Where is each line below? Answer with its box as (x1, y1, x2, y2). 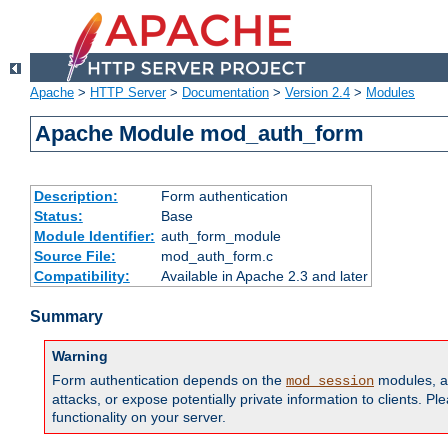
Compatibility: (33, 268, 130, 285)
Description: (33, 188, 118, 205)
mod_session (286, 373, 374, 390)
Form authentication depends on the (52, 372, 286, 389)
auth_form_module (160, 228, 281, 245)
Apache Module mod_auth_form (35, 121, 365, 147)
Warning (52, 348, 108, 365)
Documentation (182, 85, 269, 101)
